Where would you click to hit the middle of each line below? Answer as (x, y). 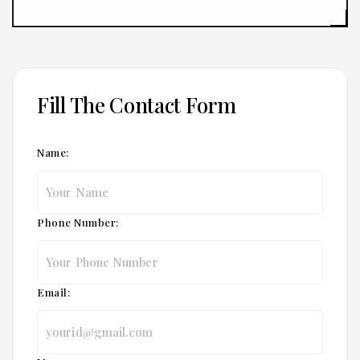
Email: (53, 292)
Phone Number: (78, 222)
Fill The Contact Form (137, 104)
